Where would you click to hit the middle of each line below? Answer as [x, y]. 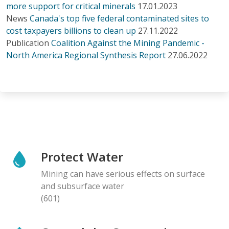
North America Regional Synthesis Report [86, 55]
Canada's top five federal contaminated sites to [119, 18]
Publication [28, 43]
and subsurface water [83, 186]
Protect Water [82, 156]
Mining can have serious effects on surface [123, 174]
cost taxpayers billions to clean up [71, 30]
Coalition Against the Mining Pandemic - [128, 43]
